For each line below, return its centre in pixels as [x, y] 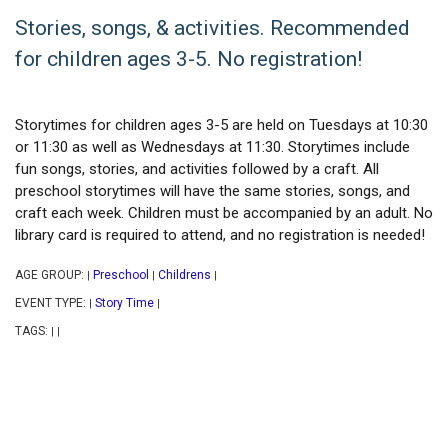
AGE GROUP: [51, 275]
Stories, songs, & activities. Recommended [212, 28]
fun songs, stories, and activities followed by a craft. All [197, 169]
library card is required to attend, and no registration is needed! [222, 235]
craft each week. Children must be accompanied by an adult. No [224, 213]
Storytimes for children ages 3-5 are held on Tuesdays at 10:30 [221, 125]
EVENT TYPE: [52, 303]
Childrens [184, 275]
